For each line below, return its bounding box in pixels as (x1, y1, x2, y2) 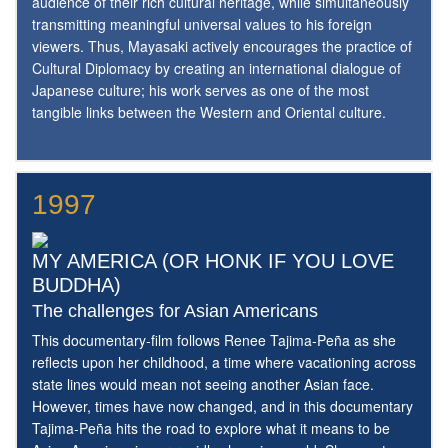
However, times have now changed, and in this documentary (32, 395, 413, 416)
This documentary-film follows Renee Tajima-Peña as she (32, 329, 396, 350)
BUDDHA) (32, 273, 121, 296)
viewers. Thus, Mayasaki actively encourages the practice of (32, 36, 412, 57)
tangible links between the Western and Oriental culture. (32, 102, 386, 123)
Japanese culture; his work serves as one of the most (32, 80, 369, 101)
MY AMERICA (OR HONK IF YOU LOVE (32, 249, 394, 272)
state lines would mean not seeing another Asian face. (32, 373, 374, 394)
